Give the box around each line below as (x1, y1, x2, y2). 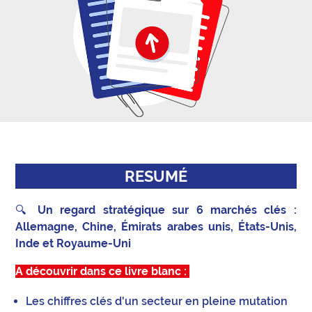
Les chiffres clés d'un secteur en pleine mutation (26, 294, 288, 308)
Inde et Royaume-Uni (15, 236, 134, 250)
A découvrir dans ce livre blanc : (15, 264, 190, 278)
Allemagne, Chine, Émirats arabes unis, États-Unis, (15, 219, 297, 233)
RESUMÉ (124, 166, 187, 185)
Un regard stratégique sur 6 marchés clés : (38, 203, 297, 217)
